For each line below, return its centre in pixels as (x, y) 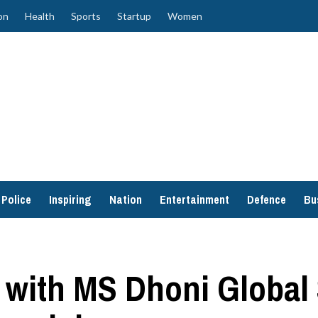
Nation (126, 199)
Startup (134, 16)
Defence (267, 199)
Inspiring (70, 199)
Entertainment (194, 199)
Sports (86, 16)
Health (40, 16)
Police (16, 199)
